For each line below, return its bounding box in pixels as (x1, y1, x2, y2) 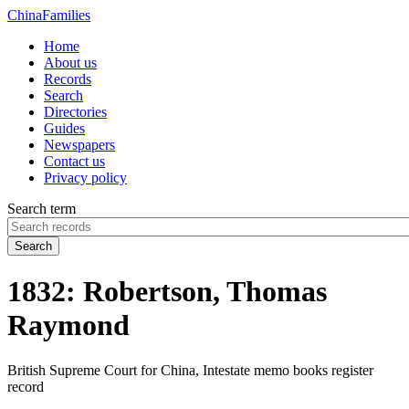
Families (42, 7, 90, 23)
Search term (7, 201, 76, 216)
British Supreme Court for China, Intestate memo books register (7, 362, 373, 378)
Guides (44, 121, 85, 136)
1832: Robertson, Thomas (7, 275, 327, 309)
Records (44, 71, 91, 87)
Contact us (44, 153, 105, 169)
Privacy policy (44, 170, 127, 185)
